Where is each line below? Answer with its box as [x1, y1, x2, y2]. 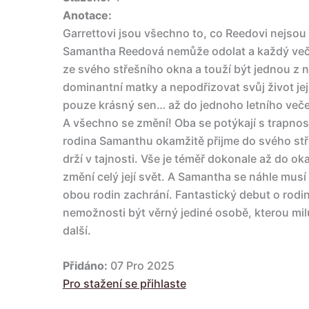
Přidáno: [62, 259, 108, 273]
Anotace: [62, 8, 112, 22]
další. [62, 223, 91, 237]
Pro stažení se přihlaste [62, 277, 186, 291]
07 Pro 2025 [107, 259, 175, 273]
